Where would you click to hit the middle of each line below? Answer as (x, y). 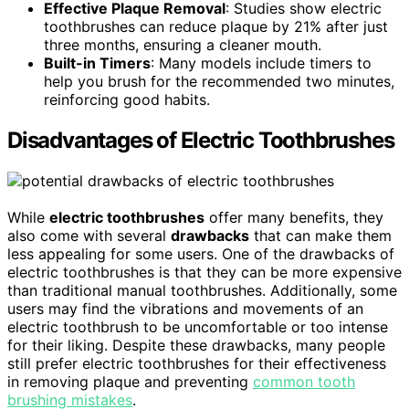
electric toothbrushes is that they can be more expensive (204, 272)
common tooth (304, 381)
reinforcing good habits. (127, 99)
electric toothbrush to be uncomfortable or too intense (198, 326)
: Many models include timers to (261, 63)
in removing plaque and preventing (130, 381)
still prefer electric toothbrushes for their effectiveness (197, 363)
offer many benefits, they (294, 217)
